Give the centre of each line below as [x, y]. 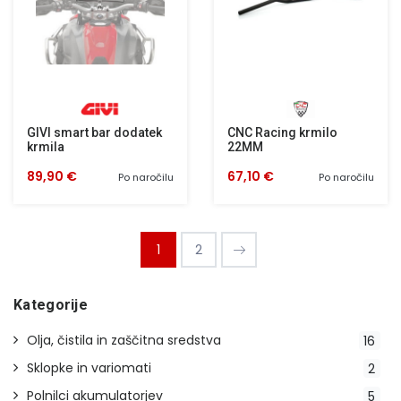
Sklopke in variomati [89, 368]
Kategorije [51, 305]
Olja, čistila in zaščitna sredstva [124, 340]
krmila [46, 147]
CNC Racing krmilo [282, 132]
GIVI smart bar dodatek [94, 132]
